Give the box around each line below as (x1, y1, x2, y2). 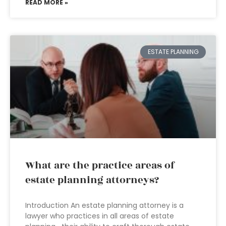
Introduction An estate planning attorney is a (25, 200, 184, 210)
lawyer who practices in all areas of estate (25, 211, 174, 221)
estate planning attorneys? (25, 173, 159, 188)
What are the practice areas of (25, 158, 175, 173)
